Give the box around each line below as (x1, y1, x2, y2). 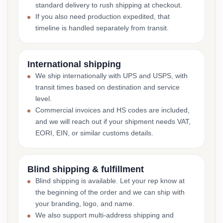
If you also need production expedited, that (35, 12, 170, 20)
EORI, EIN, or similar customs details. (35, 129, 153, 137)
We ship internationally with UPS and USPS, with (35, 72, 188, 80)
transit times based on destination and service (35, 83, 180, 91)
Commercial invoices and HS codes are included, (35, 106, 190, 114)
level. (35, 95, 52, 103)
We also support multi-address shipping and (35, 211, 174, 219)
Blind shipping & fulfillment (27, 164, 144, 174)
